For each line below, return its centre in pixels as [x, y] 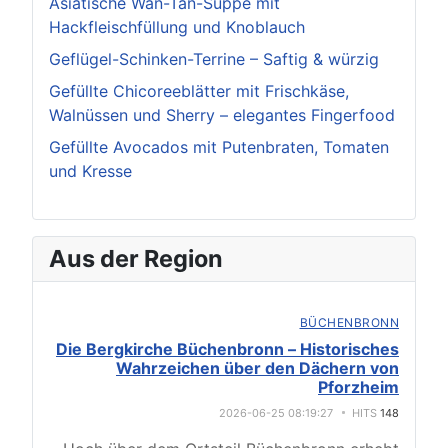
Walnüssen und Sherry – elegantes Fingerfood [222, 115]
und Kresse [90, 171]
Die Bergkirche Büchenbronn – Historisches [227, 349]
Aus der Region [136, 258]
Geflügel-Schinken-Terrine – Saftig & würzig [214, 59]
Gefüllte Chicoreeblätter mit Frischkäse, [199, 91]
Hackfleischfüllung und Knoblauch [177, 27]
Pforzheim [358, 387]
